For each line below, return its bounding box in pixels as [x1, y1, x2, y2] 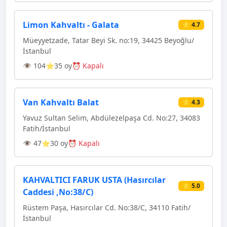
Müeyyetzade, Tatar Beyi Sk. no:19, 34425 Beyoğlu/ [23, 35, 194, 45]
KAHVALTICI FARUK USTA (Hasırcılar [23, 174, 166, 185]
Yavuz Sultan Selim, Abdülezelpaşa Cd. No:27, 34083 [23, 113, 200, 123]
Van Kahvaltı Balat [23, 97, 99, 108]
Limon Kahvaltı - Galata [23, 19, 119, 30]
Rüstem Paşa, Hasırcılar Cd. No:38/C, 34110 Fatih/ [23, 203, 191, 212]
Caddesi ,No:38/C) [23, 186, 93, 198]
